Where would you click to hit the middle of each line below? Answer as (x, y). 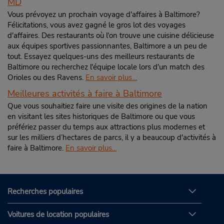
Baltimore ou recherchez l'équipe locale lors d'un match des (106, 67)
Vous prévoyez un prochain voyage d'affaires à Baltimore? (104, 14)
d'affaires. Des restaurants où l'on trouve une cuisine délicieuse (111, 35)
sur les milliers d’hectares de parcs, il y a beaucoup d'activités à (112, 137)
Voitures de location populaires (58, 215)
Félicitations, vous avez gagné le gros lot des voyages (96, 25)
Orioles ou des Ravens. (46, 77)
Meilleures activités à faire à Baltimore (85, 93)
